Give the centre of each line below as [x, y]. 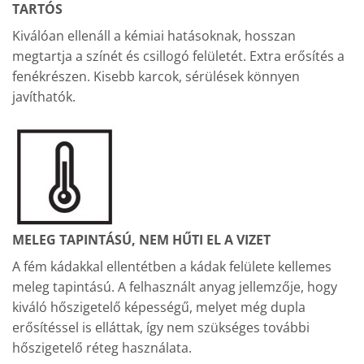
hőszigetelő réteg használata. [102, 347]
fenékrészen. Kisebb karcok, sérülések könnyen [156, 77]
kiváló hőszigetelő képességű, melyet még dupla [159, 307]
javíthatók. [44, 97]
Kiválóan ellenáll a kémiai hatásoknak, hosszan [154, 36]
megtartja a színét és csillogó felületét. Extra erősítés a [178, 56]
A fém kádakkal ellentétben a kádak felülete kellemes [172, 266]
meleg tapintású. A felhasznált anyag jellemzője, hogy [175, 286]
